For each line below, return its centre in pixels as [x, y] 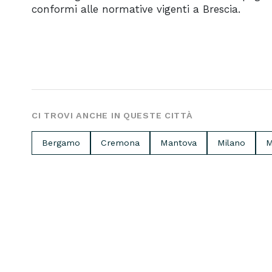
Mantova [178, 143]
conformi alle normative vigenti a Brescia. [136, 9]
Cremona [120, 143]
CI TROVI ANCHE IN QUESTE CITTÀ [112, 115]
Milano [231, 143]
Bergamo [61, 143]
